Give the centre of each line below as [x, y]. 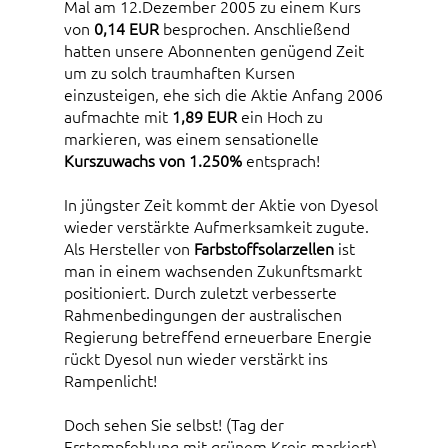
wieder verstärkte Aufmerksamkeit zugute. [216, 226]
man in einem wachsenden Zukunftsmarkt [213, 270]
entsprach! [281, 160]
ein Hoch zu [280, 116]
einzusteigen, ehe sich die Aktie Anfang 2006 [223, 94]
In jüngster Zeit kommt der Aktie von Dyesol [221, 204]
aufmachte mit [118, 116]
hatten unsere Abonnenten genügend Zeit [214, 50]
